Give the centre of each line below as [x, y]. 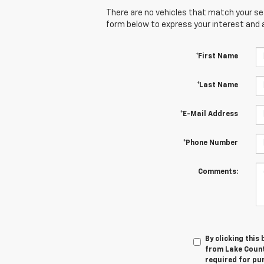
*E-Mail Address [209, 114]
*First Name [217, 56]
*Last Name [217, 85]
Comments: [218, 172]
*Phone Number [210, 143]
